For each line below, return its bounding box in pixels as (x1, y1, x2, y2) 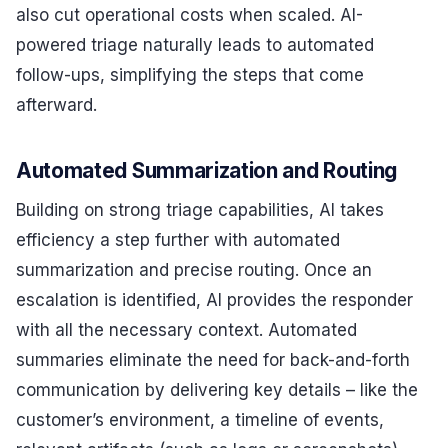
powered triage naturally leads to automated (16, 34, 374, 55)
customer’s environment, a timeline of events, (16, 410, 384, 431)
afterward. (16, 94, 97, 115)
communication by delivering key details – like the (16, 380, 418, 401)
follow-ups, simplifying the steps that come (16, 64, 364, 85)
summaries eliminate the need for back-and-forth (16, 350, 410, 371)
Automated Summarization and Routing (16, 157, 397, 183)
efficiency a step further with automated (16, 230, 340, 251)
